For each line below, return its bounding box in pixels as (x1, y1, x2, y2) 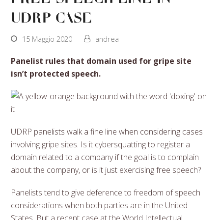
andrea (95, 33, 119, 44)
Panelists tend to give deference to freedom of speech (11, 187, 201, 198)
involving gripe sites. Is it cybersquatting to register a (11, 138, 191, 150)
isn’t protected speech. (11, 68, 101, 79)
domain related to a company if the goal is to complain (11, 151, 199, 163)
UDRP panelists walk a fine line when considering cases (11, 126, 203, 137)
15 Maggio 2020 (22, 33, 73, 44)
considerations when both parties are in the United (11, 199, 188, 211)
